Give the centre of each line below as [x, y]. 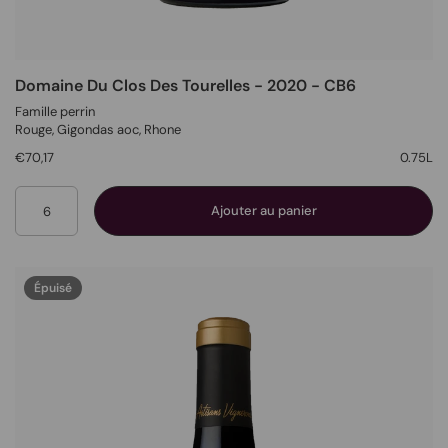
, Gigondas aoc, [98, 130]
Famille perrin [55, 112]
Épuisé [53, 288]
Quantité [71, 195]
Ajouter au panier [263, 211]
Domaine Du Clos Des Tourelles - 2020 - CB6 [185, 85]
